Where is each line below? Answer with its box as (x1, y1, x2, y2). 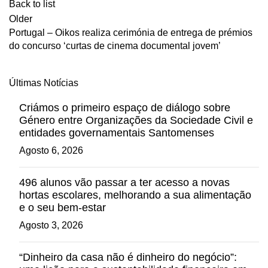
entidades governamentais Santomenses (19, 127, 214, 139)
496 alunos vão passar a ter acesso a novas (19, 176, 230, 188)
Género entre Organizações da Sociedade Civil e (19, 114, 253, 126)
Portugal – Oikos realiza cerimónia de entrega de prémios (9, 28, 252, 38)
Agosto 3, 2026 (19, 220, 83, 230)
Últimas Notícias (9, 78, 78, 88)
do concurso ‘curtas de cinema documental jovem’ (9, 41, 221, 51)
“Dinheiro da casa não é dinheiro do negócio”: (19, 251, 237, 263)
